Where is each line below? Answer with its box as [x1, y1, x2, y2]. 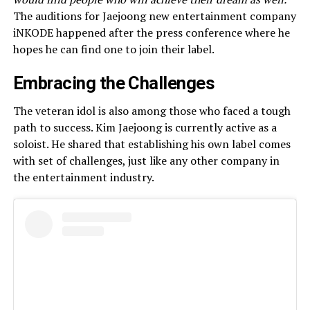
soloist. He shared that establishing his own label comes [12, 136, 291, 152]
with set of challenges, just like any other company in [12, 152, 280, 168]
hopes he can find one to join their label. [12, 41, 215, 57]
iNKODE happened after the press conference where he [12, 24, 290, 40]
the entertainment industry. [12, 169, 154, 185]
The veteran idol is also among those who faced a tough [12, 102, 291, 118]
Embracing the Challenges [12, 72, 215, 93]
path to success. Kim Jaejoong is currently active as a [12, 119, 277, 135]
